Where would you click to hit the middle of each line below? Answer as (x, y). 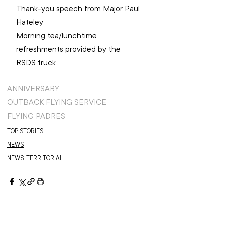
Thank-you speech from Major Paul (79, 8)
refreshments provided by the (69, 49)
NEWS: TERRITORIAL (35, 158)
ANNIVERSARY (33, 89)
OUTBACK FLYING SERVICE (57, 102)
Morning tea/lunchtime (58, 35)
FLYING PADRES (36, 116)
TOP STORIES (25, 131)
